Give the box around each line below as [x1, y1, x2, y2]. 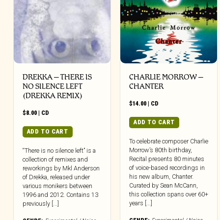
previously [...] [23, 199, 59, 207]
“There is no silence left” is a [23, 146, 96, 154]
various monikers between [23, 182, 92, 190]
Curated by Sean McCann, [129, 181, 198, 189]
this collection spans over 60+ [129, 190, 209, 198]
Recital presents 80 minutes [129, 155, 205, 163]
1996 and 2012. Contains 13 [23, 191, 98, 198]
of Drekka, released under [23, 173, 90, 181]
